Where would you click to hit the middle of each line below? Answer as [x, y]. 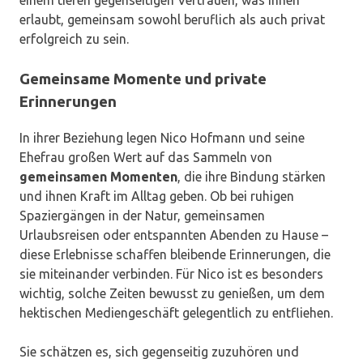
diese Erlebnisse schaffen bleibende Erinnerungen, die [175, 255]
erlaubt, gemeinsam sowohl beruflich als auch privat [172, 19]
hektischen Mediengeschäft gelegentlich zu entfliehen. [176, 313]
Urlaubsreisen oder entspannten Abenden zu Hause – [174, 235]
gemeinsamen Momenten [98, 177]
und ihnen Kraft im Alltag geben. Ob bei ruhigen [157, 196]
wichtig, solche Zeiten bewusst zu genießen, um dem [172, 294]
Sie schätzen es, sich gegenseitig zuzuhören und [159, 352]
